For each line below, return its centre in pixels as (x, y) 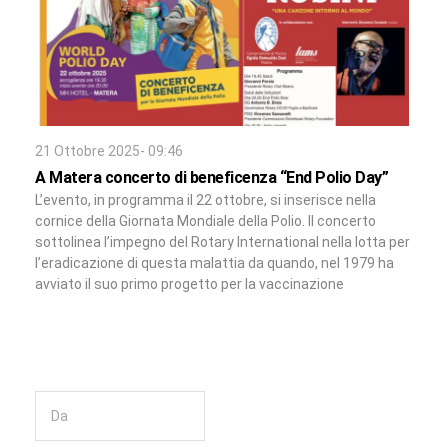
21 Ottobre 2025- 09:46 (109, 151)
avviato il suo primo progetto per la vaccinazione (189, 284)
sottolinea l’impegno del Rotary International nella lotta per (222, 242)
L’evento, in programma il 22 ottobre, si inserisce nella (205, 200)
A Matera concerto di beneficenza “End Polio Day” (211, 178)
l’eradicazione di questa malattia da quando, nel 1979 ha (214, 263)
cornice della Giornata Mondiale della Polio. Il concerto (205, 221)
